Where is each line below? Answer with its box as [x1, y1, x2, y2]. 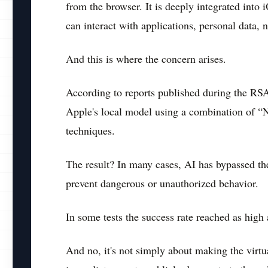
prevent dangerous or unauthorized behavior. [66, 176, 258, 191]
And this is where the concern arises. [66, 51, 226, 66]
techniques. [66, 123, 115, 138]
